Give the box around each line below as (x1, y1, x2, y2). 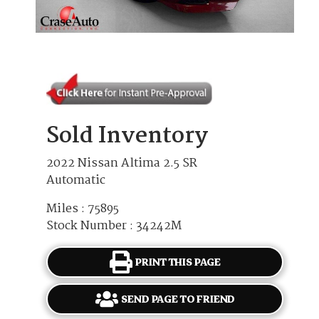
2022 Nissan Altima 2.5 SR (46, 154, 197, 174)
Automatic (46, 171, 105, 191)
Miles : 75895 (46, 199, 119, 219)
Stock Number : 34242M (46, 216, 182, 236)
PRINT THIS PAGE (135, 253, 221, 271)
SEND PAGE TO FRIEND (121, 290, 236, 308)
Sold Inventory (46, 118, 208, 155)
